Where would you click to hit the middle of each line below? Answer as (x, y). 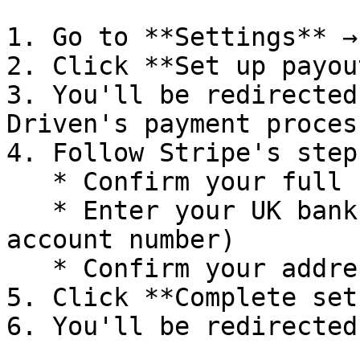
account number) (121, 239)
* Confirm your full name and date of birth (29, 182)
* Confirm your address (29, 268)
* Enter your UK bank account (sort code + (29, 211)
